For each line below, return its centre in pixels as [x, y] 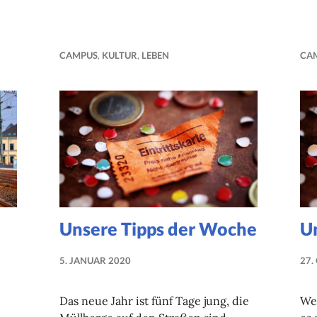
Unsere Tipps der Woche [158, 229]
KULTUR [120, 55]
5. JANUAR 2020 [95, 261]
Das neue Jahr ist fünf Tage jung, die [154, 301]
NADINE [149, 275]
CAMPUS [79, 55]
